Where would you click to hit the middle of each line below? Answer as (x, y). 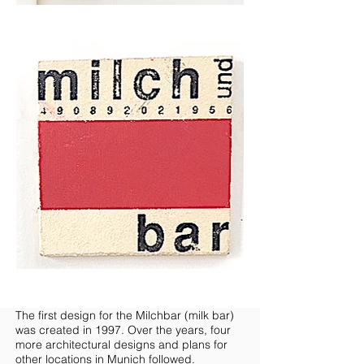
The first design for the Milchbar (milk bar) (125, 315)
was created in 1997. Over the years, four (123, 330)
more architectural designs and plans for (121, 344)
